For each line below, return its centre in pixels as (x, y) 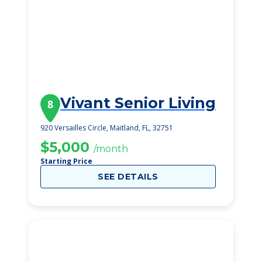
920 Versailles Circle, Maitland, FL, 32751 (107, 128)
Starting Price (66, 161)
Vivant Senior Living (138, 103)
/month (111, 149)
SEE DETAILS (128, 177)
